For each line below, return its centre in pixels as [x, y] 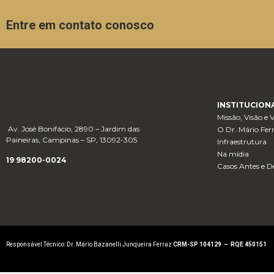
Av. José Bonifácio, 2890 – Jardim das [73, 129]
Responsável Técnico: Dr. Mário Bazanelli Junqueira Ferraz [90, 244]
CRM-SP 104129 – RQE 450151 [220, 244]
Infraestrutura [242, 142]
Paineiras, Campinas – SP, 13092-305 [72, 140]
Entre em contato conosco [80, 25]
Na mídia [233, 154]
